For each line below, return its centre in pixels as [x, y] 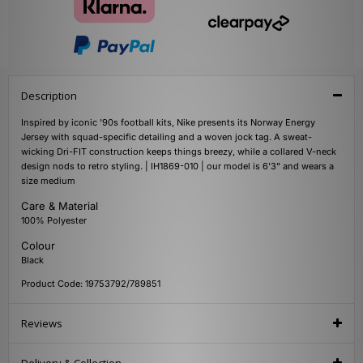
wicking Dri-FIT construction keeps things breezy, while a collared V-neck [179, 152]
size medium [48, 181]
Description [49, 96]
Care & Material [60, 206]
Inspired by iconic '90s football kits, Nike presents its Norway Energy [168, 123]
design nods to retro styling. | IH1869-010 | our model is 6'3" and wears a [177, 167]
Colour [38, 246]
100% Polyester [54, 221]
